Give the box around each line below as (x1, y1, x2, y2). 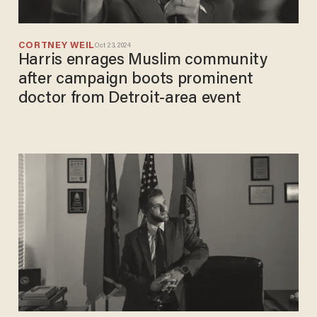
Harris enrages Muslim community (18, 52, 267, 69)
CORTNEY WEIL (18, 41, 96, 51)
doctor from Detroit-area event (18, 91, 242, 108)
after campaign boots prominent (18, 71, 254, 88)
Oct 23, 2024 (95, 42, 132, 50)
